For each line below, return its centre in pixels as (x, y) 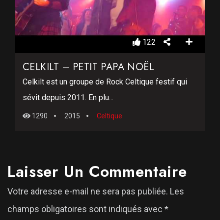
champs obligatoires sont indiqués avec (86, 209)
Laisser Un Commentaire (97, 172)
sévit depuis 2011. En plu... (68, 98)
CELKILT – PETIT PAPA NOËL (88, 67)
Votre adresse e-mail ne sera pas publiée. (88, 192)
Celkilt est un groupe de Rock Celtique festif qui (105, 82)
